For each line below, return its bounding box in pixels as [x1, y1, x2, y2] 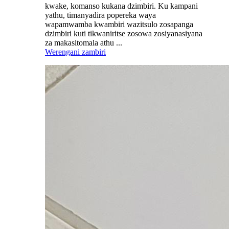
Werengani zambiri [45, 47, 106, 56]
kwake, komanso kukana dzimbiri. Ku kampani [45, 1, 198, 10]
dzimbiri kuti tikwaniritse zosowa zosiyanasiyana [45, 29, 202, 38]
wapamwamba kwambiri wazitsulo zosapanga [45, 19, 193, 29]
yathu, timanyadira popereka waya [45, 10, 156, 19]
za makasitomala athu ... [45, 38, 122, 47]
